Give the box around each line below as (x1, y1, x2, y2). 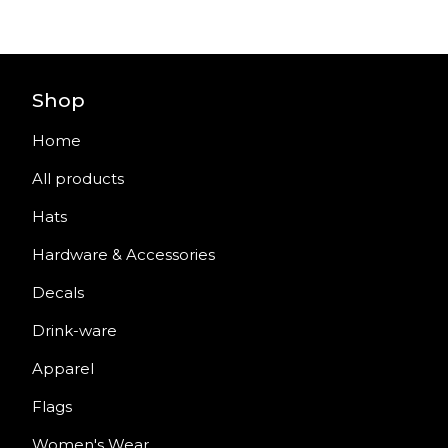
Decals (32, 283, 84, 302)
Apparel (32, 359, 94, 378)
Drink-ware (32, 321, 117, 340)
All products (32, 169, 124, 188)
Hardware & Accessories (32, 245, 215, 264)
